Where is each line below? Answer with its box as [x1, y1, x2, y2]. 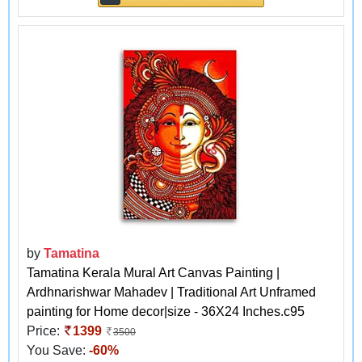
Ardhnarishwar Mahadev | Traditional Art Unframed [27, 284, 316, 299]
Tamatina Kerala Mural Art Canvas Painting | [27, 265, 280, 280]
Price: [27, 323, 63, 338]
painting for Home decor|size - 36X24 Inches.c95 [27, 304, 305, 318]
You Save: [27, 343, 89, 357]
